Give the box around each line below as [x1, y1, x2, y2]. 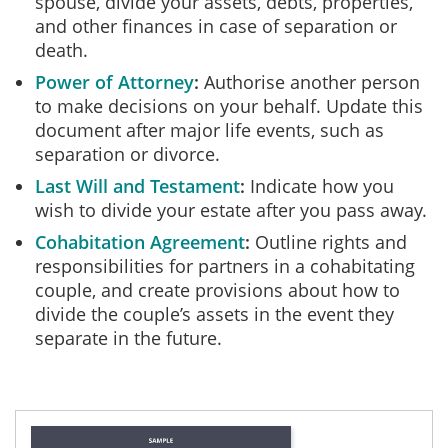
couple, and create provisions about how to [35, 278, 400, 302]
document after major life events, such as [35, 118, 384, 142]
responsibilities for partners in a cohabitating [35, 254, 415, 278]
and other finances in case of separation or [35, 14, 397, 38]
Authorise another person [199, 70, 420, 94]
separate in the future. [35, 326, 222, 350]
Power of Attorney [35, 70, 194, 94]
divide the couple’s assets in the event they [35, 302, 394, 326]
